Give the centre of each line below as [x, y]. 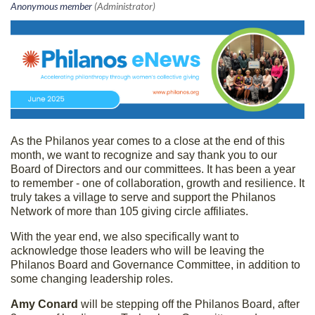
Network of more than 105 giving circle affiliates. [129, 211]
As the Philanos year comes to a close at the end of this [148, 141]
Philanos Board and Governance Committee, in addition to [155, 264]
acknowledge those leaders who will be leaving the [137, 250]
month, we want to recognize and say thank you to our [144, 155]
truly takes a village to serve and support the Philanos [143, 197]
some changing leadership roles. [93, 278]
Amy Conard [44, 304]
